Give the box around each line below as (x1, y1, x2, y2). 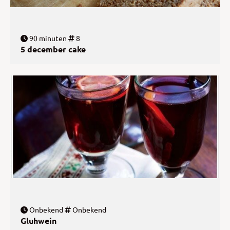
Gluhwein (21, 215, 56, 226)
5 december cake (21, 44, 86, 55)
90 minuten (28, 33, 67, 43)
